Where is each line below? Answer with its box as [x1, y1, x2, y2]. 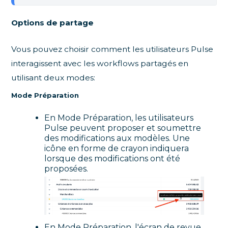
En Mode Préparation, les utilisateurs [44, 112, 194, 123]
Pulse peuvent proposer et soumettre [44, 123, 202, 133]
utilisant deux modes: [11, 72, 96, 82]
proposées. [44, 163, 89, 174]
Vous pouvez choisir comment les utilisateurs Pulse [11, 44, 214, 54]
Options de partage [11, 17, 94, 27]
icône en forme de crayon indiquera [44, 143, 189, 153]
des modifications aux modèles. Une [44, 133, 190, 143]
